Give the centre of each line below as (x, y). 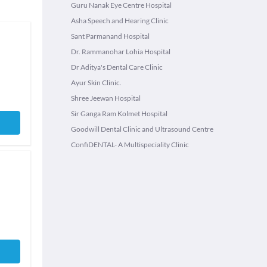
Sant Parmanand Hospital (110, 36)
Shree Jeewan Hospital (106, 98)
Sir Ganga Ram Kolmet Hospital (119, 114)
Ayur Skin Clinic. (96, 83)
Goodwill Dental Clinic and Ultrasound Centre (142, 129)
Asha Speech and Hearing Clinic (120, 21)
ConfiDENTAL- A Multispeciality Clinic (130, 145)
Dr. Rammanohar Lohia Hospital (121, 52)
